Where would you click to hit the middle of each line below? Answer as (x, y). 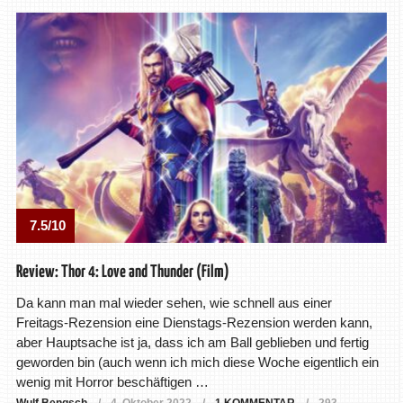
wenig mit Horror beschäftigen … (112, 382)
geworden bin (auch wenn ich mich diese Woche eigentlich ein (197, 363)
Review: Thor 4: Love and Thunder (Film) (122, 273)
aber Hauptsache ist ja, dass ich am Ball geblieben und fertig (192, 343)
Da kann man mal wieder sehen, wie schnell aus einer (174, 303)
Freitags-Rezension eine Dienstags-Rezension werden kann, (194, 323)
